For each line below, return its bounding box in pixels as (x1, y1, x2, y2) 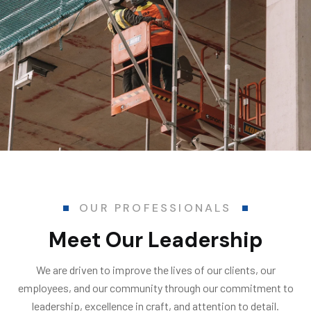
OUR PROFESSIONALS (79, 200, 232, 215)
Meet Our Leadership (48, 226, 263, 253)
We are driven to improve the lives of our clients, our (35, 262, 276, 276)
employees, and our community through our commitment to (17, 280, 294, 294)
